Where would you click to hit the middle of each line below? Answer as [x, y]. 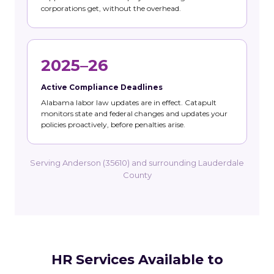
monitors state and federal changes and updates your [134, 113]
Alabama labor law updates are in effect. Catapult [129, 102]
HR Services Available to [137, 259]
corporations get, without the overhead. [111, 8]
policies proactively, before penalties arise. [113, 124]
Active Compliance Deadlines [102, 87]
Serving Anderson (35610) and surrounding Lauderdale [137, 162]
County [137, 175]
